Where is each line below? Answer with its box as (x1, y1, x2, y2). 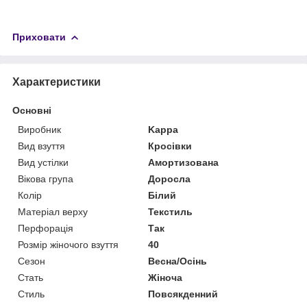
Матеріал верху (18, 206, 88, 217)
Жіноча (148, 271, 183, 283)
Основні (12, 104, 51, 116)
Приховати (12, 31, 66, 42)
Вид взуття (18, 140, 65, 151)
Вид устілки (18, 156, 69, 168)
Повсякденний (148, 288, 219, 299)
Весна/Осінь (148, 255, 208, 267)
